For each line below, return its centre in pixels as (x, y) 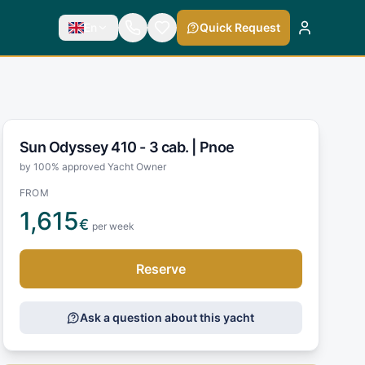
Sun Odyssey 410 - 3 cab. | (109, 147)
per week (113, 226)
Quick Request (240, 27)
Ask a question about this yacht (167, 317)
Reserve (161, 268)
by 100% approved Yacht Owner (92, 166)
